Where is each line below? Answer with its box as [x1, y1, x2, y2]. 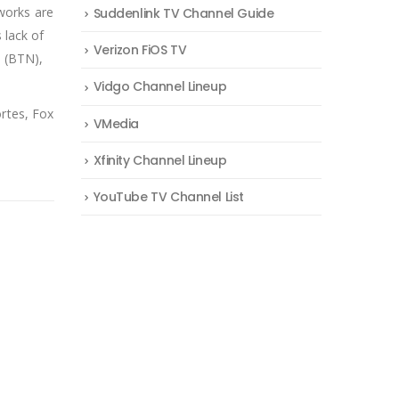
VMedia [93, 114, 140, 133]
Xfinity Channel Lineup [93, 151, 227, 169]
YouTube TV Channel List [93, 187, 244, 206]
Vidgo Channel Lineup [93, 77, 227, 96]
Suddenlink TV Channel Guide [93, 4, 274, 23]
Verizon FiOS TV [93, 41, 187, 60]
